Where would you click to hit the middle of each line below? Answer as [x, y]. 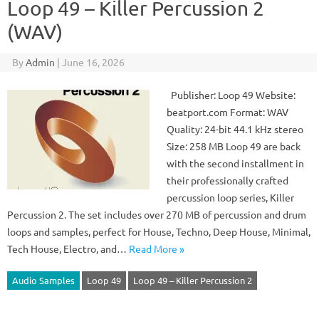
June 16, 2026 [93, 62]
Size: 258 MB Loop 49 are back [234, 146]
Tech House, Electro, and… [68, 249]
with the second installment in [235, 163]
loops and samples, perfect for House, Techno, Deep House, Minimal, [159, 231]
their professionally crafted [228, 180]
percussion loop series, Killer [230, 197]
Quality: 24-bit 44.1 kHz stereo [235, 129]
